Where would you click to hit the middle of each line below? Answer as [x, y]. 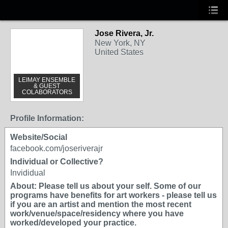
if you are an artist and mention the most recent [101, 204]
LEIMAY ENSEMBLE [47, 80]
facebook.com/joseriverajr [56, 148]
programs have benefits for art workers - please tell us [113, 195]
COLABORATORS [47, 92]
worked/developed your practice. [73, 223]
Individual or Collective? [57, 162]
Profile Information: [47, 118]
